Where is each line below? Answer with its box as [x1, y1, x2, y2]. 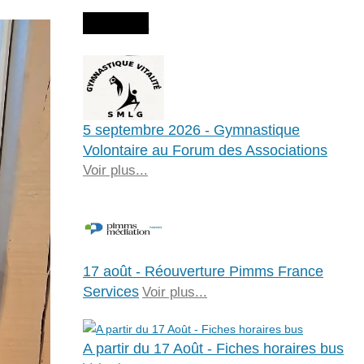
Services [82, 283, 139, 300]
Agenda [82, 11, 149, 34]
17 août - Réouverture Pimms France [82, 262, 323, 279]
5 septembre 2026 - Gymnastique [82, 121, 300, 138]
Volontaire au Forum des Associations [82, 141, 327, 158]
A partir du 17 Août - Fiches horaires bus [82, 340, 344, 357]
